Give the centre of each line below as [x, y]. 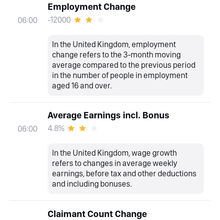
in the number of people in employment [120, 75]
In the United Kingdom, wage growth [115, 153]
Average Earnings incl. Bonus [108, 115]
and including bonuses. [92, 184]
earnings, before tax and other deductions [124, 174]
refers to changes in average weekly [115, 163]
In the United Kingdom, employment [114, 44]
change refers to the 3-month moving [117, 55]
